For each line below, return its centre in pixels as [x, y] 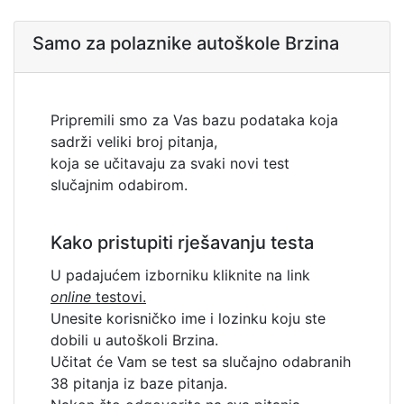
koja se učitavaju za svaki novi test [170, 164]
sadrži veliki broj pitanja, [134, 142]
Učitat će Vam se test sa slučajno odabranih [201, 362]
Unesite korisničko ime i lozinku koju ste [188, 319]
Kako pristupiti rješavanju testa [182, 243]
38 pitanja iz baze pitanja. [139, 384]
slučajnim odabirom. [119, 185]
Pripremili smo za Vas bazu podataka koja [194, 120]
